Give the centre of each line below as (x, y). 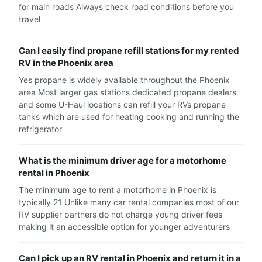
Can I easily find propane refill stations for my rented (129, 51)
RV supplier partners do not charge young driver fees (120, 215)
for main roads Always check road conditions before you (126, 7)
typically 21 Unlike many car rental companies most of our (129, 202)
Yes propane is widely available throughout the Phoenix (124, 80)
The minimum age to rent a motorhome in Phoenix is (118, 190)
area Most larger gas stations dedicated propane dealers (127, 92)
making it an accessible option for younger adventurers (124, 227)
